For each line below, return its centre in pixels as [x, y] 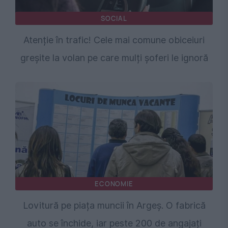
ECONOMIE [114, 184]
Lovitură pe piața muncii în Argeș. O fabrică [114, 206]
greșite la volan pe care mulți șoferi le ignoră [114, 58]
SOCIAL [114, 19]
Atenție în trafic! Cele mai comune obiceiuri [114, 40]
